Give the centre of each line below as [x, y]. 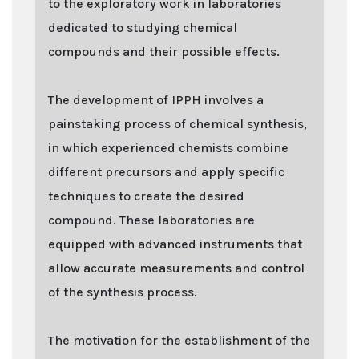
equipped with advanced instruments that [175, 244]
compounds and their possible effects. [164, 51]
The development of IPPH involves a [156, 99]
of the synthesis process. [123, 292]
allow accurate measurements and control [176, 268]
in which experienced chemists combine [168, 147]
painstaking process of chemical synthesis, [177, 123]
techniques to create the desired [146, 196]
